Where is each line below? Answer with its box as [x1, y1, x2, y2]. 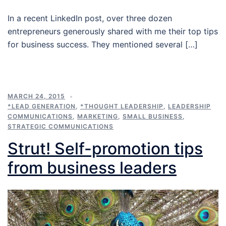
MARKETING [77, 112, 118, 121]
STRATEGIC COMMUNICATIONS [8, 123, 114, 131]
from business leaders [8, 158, 177, 178]
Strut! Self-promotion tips [8, 139, 203, 159]
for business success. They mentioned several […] [8, 39, 198, 50]
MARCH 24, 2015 [8, 92, 65, 100]
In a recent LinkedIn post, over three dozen [8, 13, 172, 24]
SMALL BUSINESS [123, 112, 183, 121]
